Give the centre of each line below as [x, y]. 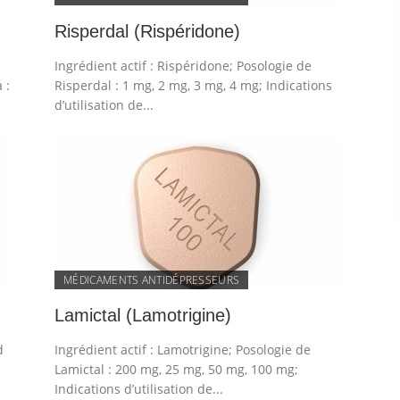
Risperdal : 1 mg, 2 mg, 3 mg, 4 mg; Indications [194, 85]
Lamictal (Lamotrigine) [143, 315]
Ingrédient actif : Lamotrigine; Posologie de [183, 350]
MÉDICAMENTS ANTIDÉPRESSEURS [152, 280]
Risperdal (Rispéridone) [148, 31]
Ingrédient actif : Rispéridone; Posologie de [183, 66]
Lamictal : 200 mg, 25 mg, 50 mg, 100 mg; [177, 369]
